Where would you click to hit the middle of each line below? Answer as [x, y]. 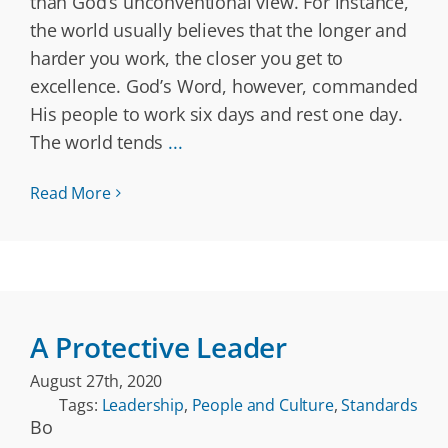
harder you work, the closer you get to [187, 58]
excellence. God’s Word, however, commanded [224, 86]
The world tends [99, 142]
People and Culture [262, 405]
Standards [379, 405]
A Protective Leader [158, 347]
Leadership [142, 405]
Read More [70, 193]
